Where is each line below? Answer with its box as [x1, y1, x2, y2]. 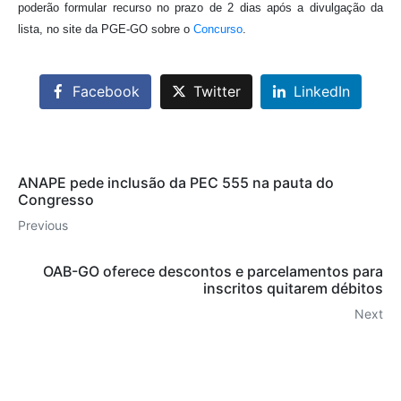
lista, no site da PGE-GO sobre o [18, 22, 193, 36]
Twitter [192, 82, 241, 101]
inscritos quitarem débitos [203, 279, 383, 298]
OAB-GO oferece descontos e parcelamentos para [43, 262, 383, 281]
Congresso [18, 191, 94, 209]
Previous [18, 218, 68, 234]
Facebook [72, 82, 140, 101]
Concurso [193, 22, 243, 36]
